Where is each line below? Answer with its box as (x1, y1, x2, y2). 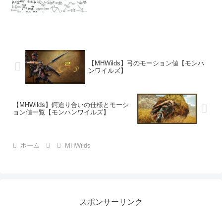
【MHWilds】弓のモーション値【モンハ (88, 59, 204, 67)
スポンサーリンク (79, 198, 143, 207)
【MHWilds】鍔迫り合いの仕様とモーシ (13, 101, 129, 109)
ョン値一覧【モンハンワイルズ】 (13, 109, 110, 116)
